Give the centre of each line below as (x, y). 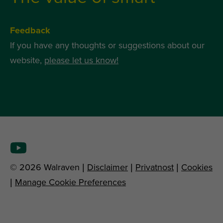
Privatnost (155, 167)
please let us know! (81, 60)
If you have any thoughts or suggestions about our (107, 46)
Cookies (197, 167)
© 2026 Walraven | (49, 167)
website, (27, 60)
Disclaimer (108, 167)
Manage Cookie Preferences (70, 182)
